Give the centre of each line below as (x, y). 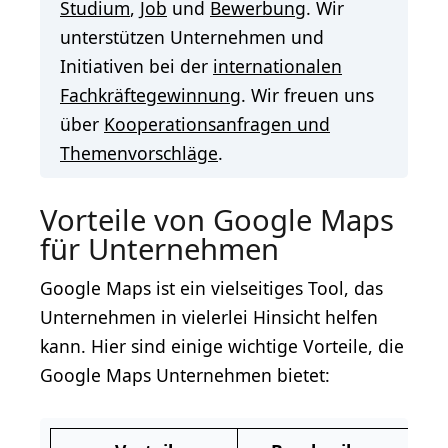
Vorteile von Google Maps (217, 220)
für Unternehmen (159, 249)
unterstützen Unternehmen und (192, 37)
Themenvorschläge (139, 153)
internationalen (277, 66)
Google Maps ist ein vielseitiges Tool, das (211, 288)
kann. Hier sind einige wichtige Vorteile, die (222, 346)
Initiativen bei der (136, 66)
